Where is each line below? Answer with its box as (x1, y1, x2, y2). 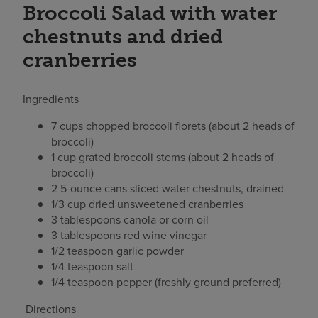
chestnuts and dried (23, 23, 223, 48)
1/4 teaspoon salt (51, 258, 133, 275)
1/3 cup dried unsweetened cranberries (51, 195, 243, 212)
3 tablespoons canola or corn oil (51, 211, 209, 228)
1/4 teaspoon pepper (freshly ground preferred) (51, 273, 281, 290)
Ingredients (23, 90, 79, 107)
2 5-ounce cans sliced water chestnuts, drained (51, 180, 284, 197)
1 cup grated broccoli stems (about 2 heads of (51, 148, 274, 165)
